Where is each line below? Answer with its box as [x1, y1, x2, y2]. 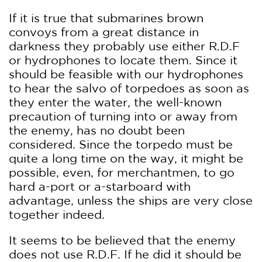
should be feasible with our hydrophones [9, 67, 243, 81]
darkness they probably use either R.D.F [9, 39, 240, 53]
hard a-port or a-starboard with [9, 180, 191, 193]
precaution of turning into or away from [9, 109, 237, 123]
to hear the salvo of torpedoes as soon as [9, 81, 249, 95]
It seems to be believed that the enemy [9, 233, 236, 247]
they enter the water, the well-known [9, 95, 222, 109]
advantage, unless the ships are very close [9, 194, 253, 207]
